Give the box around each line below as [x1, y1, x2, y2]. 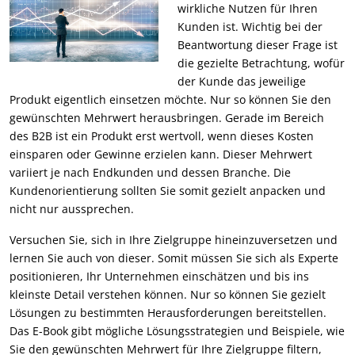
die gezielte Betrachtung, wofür [177, 55, 345, 71]
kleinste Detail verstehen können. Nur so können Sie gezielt [10, 286, 326, 302]
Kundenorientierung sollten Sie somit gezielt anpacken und [10, 182, 326, 198]
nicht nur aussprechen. [10, 200, 134, 216]
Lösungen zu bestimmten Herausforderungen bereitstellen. [10, 304, 326, 320]
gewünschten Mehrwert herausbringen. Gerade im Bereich [10, 109, 324, 125]
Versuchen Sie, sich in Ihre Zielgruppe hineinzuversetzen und [10, 231, 338, 247]
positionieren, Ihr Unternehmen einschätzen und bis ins [10, 268, 309, 284]
